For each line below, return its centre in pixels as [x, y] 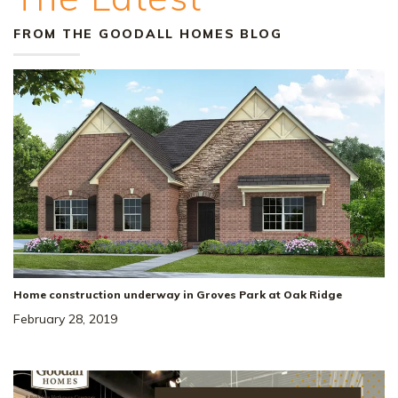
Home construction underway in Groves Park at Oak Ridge [178, 295]
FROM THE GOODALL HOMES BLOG [148, 34]
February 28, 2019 [65, 319]
